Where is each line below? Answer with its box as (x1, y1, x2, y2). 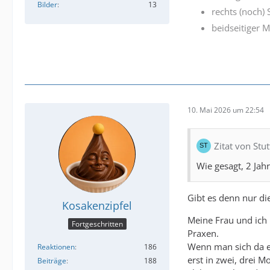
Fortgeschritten (71, 218, 123, 229)
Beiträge (37, 255, 66, 266)
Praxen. (187, 227, 219, 240)
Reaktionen (37, 241, 75, 252)
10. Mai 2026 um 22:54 (187, 104, 264, 115)
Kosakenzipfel (62, 198, 132, 213)
